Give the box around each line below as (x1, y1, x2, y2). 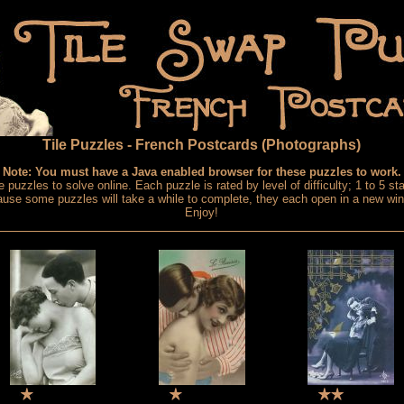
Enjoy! (185, 206, 218, 219)
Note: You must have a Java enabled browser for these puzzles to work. (2, 165, 401, 179)
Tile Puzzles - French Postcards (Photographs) (42, 137, 361, 152)
